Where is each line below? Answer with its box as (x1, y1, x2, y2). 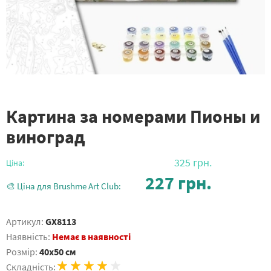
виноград (6, 125, 85, 148)
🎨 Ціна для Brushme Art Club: (6, 180, 121, 192)
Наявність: (6, 230, 50, 243)
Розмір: (6, 246, 39, 258)
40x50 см (39, 246, 76, 258)
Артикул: (6, 215, 44, 227)
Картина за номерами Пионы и (6, 105, 260, 128)
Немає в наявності (52, 230, 131, 243)
